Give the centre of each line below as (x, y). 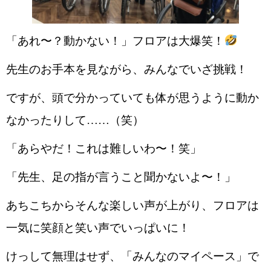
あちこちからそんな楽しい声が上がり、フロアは (132, 205)
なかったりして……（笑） (75, 120)
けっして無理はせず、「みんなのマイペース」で (132, 256)
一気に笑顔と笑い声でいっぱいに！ (98, 227)
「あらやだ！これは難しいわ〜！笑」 (104, 148)
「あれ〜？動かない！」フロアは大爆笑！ (115, 41)
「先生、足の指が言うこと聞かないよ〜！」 (121, 177)
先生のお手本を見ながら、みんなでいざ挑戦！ (127, 69)
